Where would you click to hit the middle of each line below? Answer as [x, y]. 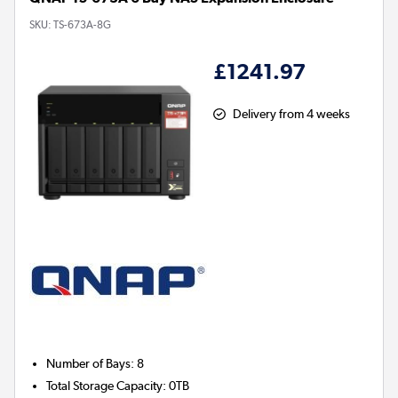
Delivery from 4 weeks [291, 114]
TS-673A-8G [82, 25]
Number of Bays [89, 364]
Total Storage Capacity [105, 386]
